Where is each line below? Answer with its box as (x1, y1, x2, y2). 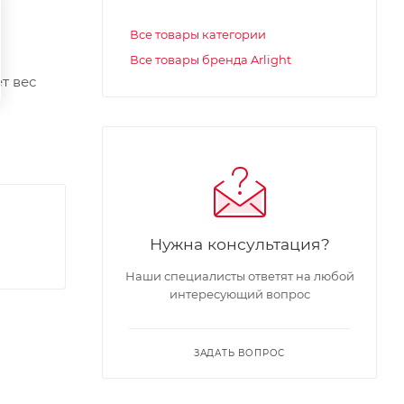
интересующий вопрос (169, 286, 310, 301)
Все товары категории (130, 26, 266, 41)
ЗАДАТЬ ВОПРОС (193, 346, 286, 359)
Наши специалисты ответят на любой (124, 268, 354, 283)
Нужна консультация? (149, 234, 330, 253)
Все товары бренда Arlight (130, 51, 291, 67)
